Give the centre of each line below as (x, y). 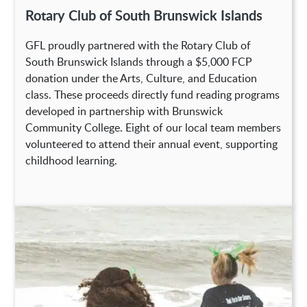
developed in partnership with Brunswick (124, 111)
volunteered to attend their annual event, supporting (152, 144)
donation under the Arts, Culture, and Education (142, 78)
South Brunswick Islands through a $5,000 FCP (139, 62)
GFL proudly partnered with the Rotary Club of (138, 46)
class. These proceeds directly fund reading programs (153, 95)
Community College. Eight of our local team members (153, 128)
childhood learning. (72, 161)
